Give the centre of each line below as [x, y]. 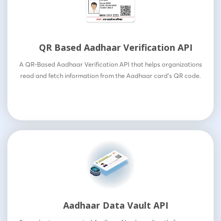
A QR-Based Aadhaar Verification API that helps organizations [110, 64]
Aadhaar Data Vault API [115, 205]
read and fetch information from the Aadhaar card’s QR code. [110, 76]
